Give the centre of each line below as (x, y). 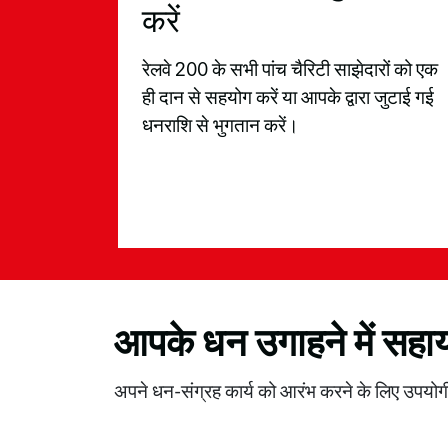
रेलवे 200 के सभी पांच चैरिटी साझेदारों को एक (290, 70)
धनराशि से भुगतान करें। (220, 126)
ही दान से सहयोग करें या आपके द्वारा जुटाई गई (288, 98)
